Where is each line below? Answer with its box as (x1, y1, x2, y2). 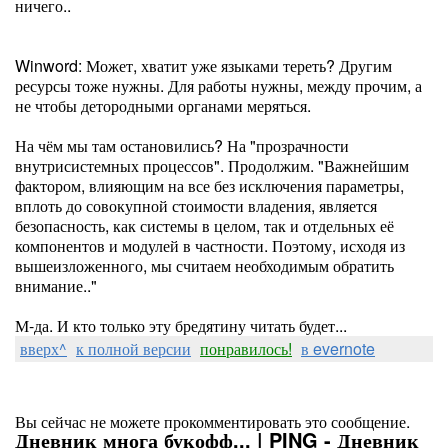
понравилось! (200, 337, 292, 360)
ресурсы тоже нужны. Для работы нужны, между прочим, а (15, 74, 422, 97)
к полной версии (76, 337, 191, 360)
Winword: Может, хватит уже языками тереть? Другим (15, 54, 392, 77)
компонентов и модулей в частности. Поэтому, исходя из (15, 234, 405, 257)
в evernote (301, 337, 375, 360)
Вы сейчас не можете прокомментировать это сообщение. (15, 410, 410, 433)
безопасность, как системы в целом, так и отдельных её (15, 214, 394, 237)
